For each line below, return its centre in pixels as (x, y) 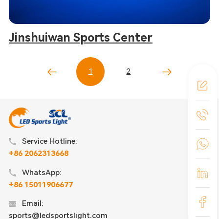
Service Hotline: (49, 141)
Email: (33, 204)
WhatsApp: (42, 172)
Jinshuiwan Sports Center (80, 38)
